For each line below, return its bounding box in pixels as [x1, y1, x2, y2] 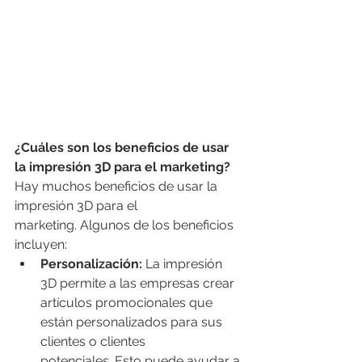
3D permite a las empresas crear [40, 276, 238, 292]
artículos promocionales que [40, 295, 216, 311]
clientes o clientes [40, 334, 149, 350]
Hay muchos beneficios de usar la [15, 179, 221, 195]
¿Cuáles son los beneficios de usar [15, 140, 232, 156]
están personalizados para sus [40, 314, 225, 330]
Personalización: [40, 256, 142, 272]
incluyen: [15, 237, 67, 253]
